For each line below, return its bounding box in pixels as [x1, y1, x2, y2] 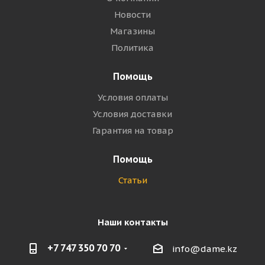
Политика [111, 42, 154, 53]
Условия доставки [93, 108, 172, 119]
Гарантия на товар [92, 125, 173, 136]
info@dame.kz [172, 243, 237, 255]
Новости [114, 9, 151, 20]
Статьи [118, 174, 147, 186]
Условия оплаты [97, 92, 168, 103]
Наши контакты [97, 216, 168, 228]
